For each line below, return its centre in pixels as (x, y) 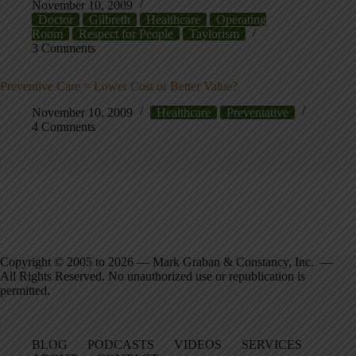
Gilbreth (110, 19)
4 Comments (64, 126)
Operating (241, 19)
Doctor (56, 19)
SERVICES (272, 345)
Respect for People (126, 33)
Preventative (257, 112)
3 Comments (64, 48)
